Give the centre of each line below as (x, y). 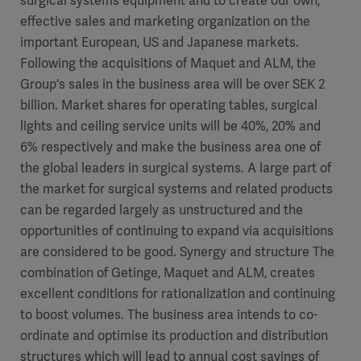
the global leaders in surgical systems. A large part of (176, 168)
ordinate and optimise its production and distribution (174, 336)
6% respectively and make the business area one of (170, 147)
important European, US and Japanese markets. (160, 42)
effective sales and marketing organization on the (165, 21)
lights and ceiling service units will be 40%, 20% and (170, 126)
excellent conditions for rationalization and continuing (178, 294)
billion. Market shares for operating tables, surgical (169, 105)
